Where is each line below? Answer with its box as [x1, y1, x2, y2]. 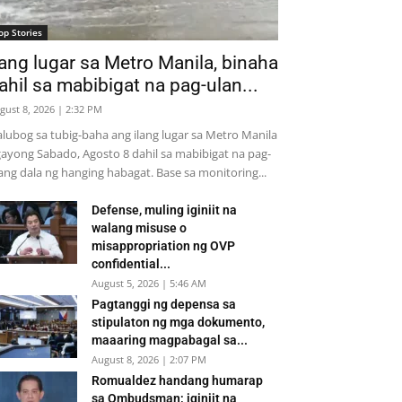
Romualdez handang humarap [92, 373, 263, 388]
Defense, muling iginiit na [92, 203, 237, 217]
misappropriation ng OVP [92, 239, 235, 253]
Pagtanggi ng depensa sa [92, 297, 236, 311]
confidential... [92, 257, 170, 271]
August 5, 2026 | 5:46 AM [92, 276, 206, 290]
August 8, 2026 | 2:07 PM [92, 353, 206, 366]
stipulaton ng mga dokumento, [92, 315, 265, 329]
